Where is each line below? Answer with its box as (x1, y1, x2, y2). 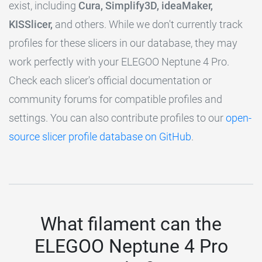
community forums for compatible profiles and (9, 92, 222, 105)
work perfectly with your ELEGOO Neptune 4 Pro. (9, 55, 229, 68)
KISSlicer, (9, 18, 53, 30)
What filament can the (40, 212, 222, 235)
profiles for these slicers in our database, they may (9, 36, 237, 49)
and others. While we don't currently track (53, 18, 243, 30)
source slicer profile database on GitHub (9, 130, 191, 143)
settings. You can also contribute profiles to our (9, 111, 226, 124)
